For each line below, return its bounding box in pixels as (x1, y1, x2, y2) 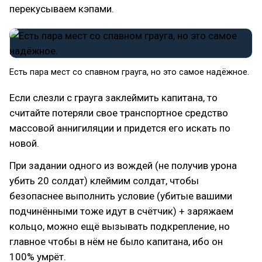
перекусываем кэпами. (9, 3, 114, 15)
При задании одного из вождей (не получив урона (9, 160, 237, 171)
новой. (9, 137, 39, 149)
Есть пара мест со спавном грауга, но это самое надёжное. (9, 67, 249, 77)
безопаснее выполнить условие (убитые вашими (9, 190, 232, 202)
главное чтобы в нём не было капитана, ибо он (9, 236, 223, 247)
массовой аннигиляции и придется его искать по (9, 122, 230, 134)
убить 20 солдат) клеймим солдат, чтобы (9, 175, 199, 187)
